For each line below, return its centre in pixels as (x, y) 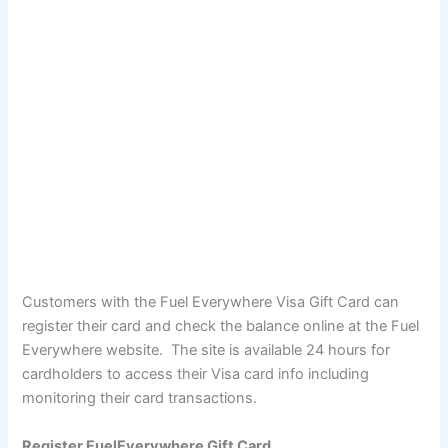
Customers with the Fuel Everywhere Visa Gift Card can (211, 302)
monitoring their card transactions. (140, 398)
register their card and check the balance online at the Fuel (221, 326)
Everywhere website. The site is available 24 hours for (206, 350)
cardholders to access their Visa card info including (196, 374)
